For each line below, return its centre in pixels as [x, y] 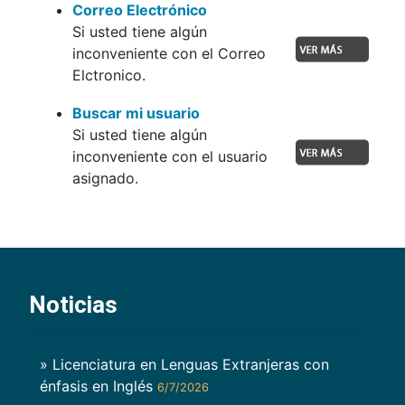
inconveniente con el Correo [169, 53]
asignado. [105, 178]
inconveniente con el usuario [170, 156]
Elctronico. [109, 75]
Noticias [73, 304]
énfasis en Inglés [99, 386]
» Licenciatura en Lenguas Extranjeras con [184, 365]
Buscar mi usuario [136, 113]
